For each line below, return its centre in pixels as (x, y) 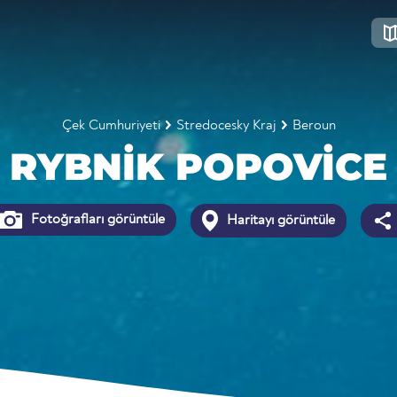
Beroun (314, 126)
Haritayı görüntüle (280, 220)
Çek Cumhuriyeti (111, 126)
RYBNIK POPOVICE (198, 167)
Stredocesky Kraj (226, 126)
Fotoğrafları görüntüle (97, 220)
